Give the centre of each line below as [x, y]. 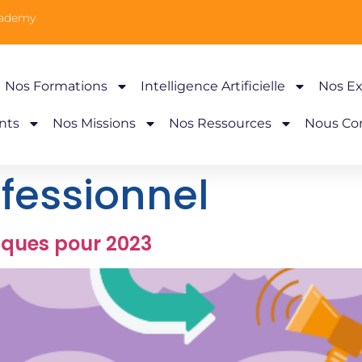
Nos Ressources [221, 123]
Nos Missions [95, 123]
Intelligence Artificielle [213, 86]
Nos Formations [57, 86]
